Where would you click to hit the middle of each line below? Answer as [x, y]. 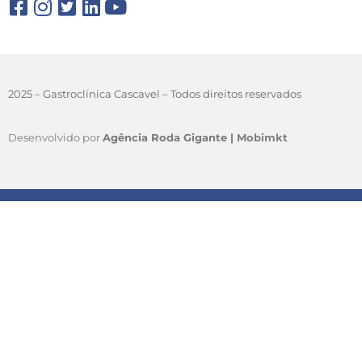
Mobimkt [262, 137]
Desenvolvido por [55, 137]
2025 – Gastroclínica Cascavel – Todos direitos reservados [155, 94]
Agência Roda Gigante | [170, 137]
